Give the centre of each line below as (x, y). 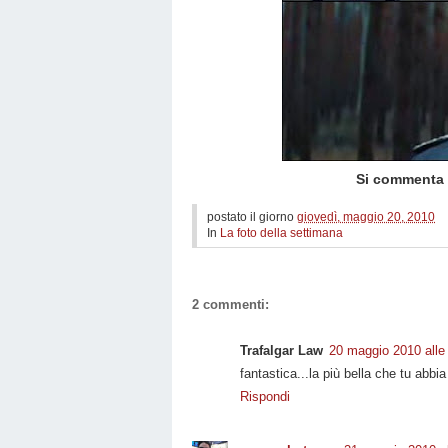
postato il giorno (252, 216)
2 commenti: (230, 304)
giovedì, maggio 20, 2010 (366, 216)
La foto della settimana (281, 232)
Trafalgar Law (281, 350)
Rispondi (265, 396)
